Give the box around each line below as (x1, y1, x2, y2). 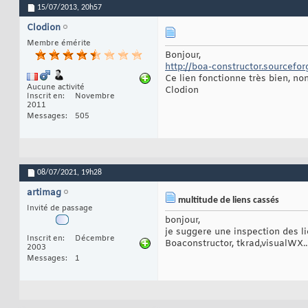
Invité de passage (27, 203, 93, 214)
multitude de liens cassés (176, 195, 279, 206)
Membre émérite (27, 38, 91, 49)
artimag (27, 187, 61, 199)
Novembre (75, 91, 115, 102)
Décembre (75, 234, 115, 244)
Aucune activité (27, 82, 85, 93)
